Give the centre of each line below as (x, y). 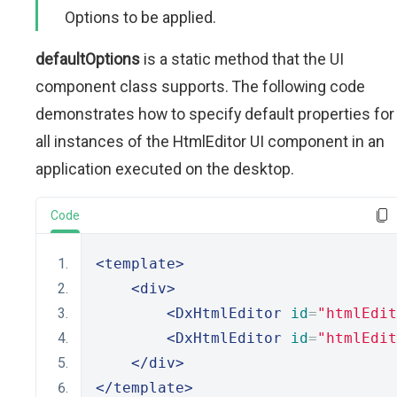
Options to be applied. (140, 17)
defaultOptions (88, 59)
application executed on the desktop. (165, 169)
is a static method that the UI (242, 59)
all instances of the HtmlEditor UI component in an (210, 141)
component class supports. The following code (200, 86)
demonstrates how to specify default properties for (215, 114)
